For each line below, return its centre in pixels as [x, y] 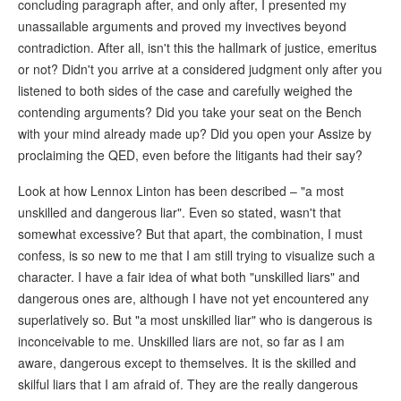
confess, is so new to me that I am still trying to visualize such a [196, 256]
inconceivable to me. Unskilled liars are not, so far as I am [181, 341]
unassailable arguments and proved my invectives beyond [182, 26]
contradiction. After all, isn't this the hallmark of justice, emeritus [197, 48]
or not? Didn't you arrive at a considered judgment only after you [200, 69]
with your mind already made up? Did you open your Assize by [195, 134]
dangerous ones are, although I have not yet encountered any [193, 299]
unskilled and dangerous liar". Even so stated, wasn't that [179, 213]
